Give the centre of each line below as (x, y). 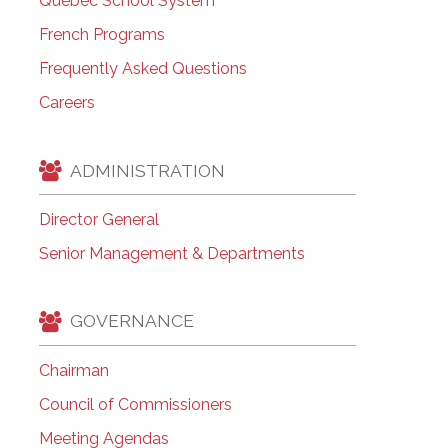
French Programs (101, 35)
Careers (66, 103)
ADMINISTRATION (147, 170)
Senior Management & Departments (171, 253)
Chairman (73, 370)
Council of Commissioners (135, 404)
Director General (98, 219)
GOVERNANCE (131, 321)
